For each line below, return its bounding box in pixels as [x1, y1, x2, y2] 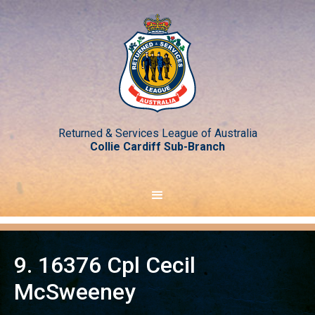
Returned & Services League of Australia [58, 127, 257, 140]
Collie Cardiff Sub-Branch [90, 140, 225, 153]
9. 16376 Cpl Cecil [14, 252, 195, 278]
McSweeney [14, 278, 136, 305]
